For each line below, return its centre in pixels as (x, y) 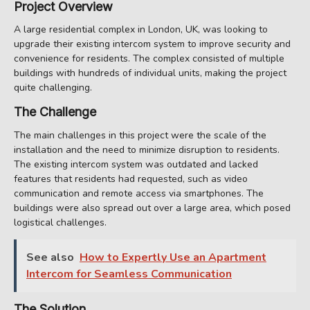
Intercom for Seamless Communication (129, 274)
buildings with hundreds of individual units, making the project (150, 73)
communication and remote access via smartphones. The (139, 193)
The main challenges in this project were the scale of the (140, 135)
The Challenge (55, 112)
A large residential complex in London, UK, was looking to (141, 30)
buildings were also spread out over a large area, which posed (152, 208)
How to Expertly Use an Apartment (173, 257)
